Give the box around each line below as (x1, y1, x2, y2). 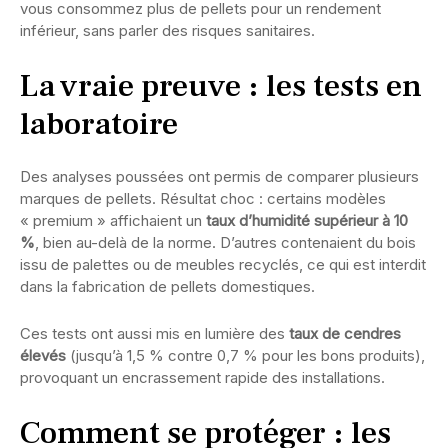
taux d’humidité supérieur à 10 (206, 210, 408, 230)
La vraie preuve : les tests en (20, 64, 422, 107)
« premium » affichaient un (20, 210, 206, 230)
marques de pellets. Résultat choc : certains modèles (20, 188, 386, 208)
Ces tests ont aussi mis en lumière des (20, 323, 289, 343)
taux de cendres (289, 323, 401, 343)
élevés (20, 345, 66, 365)
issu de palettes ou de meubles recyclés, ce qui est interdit (20, 254, 426, 274)
